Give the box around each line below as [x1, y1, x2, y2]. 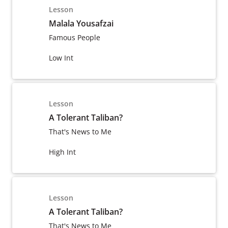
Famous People [49, 33, 100, 42]
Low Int [49, 53, 73, 63]
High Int [49, 147, 76, 157]
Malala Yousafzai [49, 18, 113, 29]
